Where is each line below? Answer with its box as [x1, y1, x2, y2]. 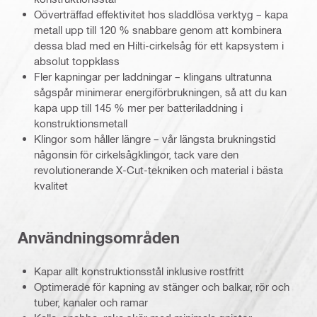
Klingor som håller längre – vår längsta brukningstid [34, 132, 276, 145]
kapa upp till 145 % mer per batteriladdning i [34, 100, 243, 114]
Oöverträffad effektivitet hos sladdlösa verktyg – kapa [34, 7, 288, 21]
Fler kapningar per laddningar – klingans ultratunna [34, 69, 272, 83]
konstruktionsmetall [34, 116, 127, 129]
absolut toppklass [34, 54, 120, 67]
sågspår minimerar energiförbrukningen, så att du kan [34, 85, 287, 98]
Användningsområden [18, 229, 180, 248]
